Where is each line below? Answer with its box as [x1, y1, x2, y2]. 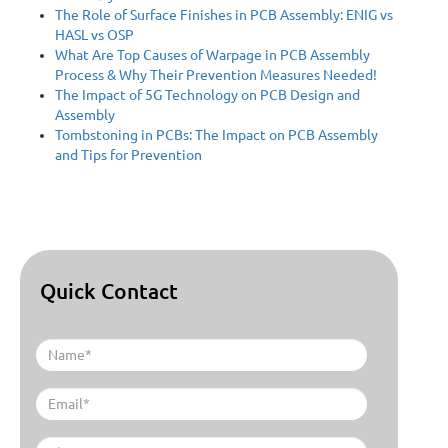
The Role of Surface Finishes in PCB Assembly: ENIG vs [55, 6, 393, 23]
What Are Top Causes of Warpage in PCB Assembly [55, 46, 370, 63]
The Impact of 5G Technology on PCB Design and [55, 86, 360, 103]
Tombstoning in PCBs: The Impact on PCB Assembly [55, 126, 378, 143]
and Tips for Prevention [55, 146, 202, 163]
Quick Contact [40, 278, 178, 303]
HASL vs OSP [55, 26, 134, 43]
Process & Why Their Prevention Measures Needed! [55, 66, 377, 83]
